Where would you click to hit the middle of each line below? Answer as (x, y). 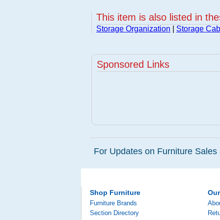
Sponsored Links (133, 64)
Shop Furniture (115, 192)
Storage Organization (133, 29)
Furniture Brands (113, 203)
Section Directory (114, 213)
